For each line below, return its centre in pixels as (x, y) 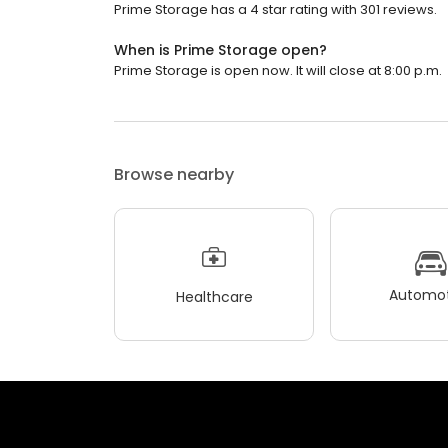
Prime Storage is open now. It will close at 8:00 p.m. (278, 71)
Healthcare (214, 296)
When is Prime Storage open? (220, 50)
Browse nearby (174, 175)
